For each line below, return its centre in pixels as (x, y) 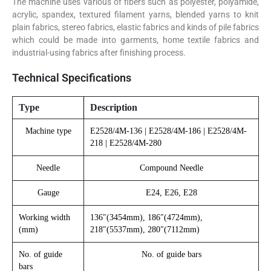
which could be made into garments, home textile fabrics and (135, 40)
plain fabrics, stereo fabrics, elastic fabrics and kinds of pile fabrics (135, 27)
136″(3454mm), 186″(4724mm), (146, 217)
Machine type (48, 131)
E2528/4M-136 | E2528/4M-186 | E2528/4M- (168, 131)
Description (114, 107)
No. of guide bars (171, 254)
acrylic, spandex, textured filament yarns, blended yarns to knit (135, 14)
